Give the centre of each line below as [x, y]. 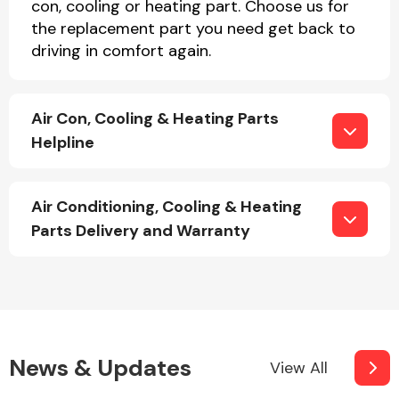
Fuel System [273, 71]
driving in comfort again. [121, 51]
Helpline [63, 142]
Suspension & [273, 329]
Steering [273, 346]
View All [299, 367]
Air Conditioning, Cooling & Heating [167, 207]
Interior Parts [273, 204]
